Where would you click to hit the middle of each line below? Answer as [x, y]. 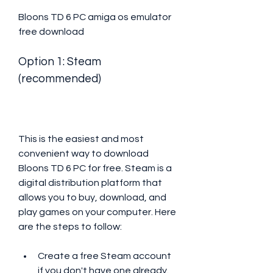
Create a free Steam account [105, 256]
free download [51, 32]
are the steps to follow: [70, 227]
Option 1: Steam [60, 62]
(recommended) [60, 79]
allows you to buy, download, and [92, 197]
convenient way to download [83, 154]
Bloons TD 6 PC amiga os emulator [95, 17]
